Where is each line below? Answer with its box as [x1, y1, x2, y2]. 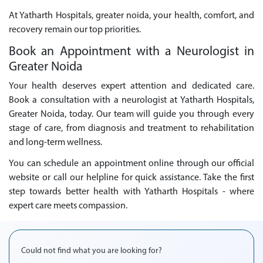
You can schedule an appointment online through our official [9, 159, 254, 169]
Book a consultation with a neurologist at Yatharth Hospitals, [9, 95, 254, 105]
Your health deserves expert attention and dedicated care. [9, 81, 254, 91]
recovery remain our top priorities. [9, 25, 141, 35]
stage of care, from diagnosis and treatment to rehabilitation [9, 123, 254, 133]
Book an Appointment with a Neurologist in [9, 46, 254, 59]
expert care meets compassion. [9, 201, 127, 211]
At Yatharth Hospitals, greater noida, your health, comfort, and [9, 11, 254, 21]
